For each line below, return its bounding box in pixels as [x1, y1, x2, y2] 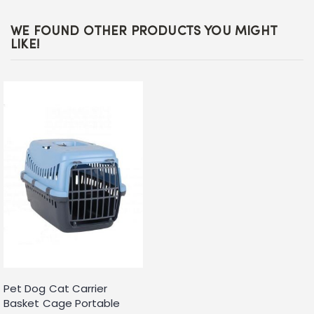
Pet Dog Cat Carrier [4, 281, 108, 296]
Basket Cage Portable [4, 296, 121, 310]
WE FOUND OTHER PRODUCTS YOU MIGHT [11, 25, 277, 39]
